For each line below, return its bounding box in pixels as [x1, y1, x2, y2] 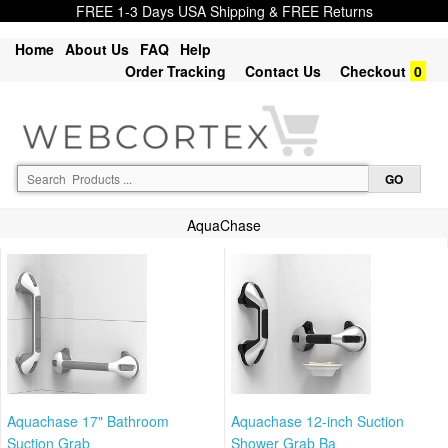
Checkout [340, 61, 406, 81]
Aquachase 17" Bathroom [7, 410, 169, 431]
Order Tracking [125, 61, 226, 81]
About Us [65, 39, 129, 59]
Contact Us [245, 61, 321, 81]
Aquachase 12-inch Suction [231, 410, 404, 431]
